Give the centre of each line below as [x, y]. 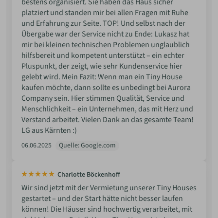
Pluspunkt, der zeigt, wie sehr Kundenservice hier [102, 66]
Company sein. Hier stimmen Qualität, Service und [103, 99]
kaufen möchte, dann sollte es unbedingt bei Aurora [106, 88]
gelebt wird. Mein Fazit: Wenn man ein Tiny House [102, 77]
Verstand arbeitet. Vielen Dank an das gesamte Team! [108, 120]
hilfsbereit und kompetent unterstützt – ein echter [103, 56]
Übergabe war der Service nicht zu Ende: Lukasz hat [105, 34]
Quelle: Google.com [87, 146]
